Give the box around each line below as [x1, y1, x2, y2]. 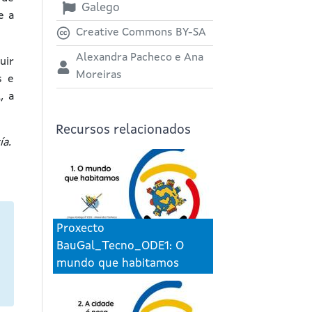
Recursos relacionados [56, 124, 191, 138]
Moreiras [76, 70, 122, 81]
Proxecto [56, 223, 104, 235]
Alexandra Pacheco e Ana [76, 52, 203, 64]
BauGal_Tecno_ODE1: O [56, 240, 184, 253]
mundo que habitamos [56, 258, 179, 270]
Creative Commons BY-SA [76, 27, 206, 39]
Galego [81, 1, 120, 14]
